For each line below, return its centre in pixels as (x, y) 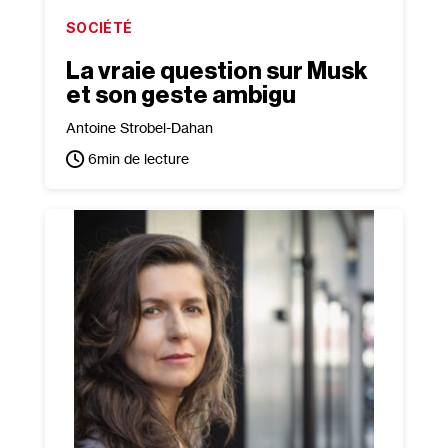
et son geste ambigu (180, 95)
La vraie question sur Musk (216, 71)
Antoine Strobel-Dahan (139, 127)
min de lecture (142, 158)
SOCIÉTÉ (99, 27)
